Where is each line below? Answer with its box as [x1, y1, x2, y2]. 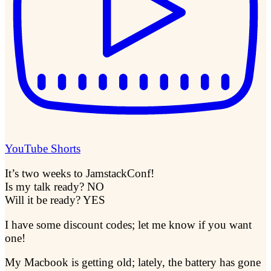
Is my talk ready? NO [5, 180, 104, 194]
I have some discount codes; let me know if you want [5, 218, 252, 231]
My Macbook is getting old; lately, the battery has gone [5, 256, 261, 269]
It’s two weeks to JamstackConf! [5, 167, 154, 180]
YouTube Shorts [5, 142, 80, 155]
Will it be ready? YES [5, 194, 105, 207]
